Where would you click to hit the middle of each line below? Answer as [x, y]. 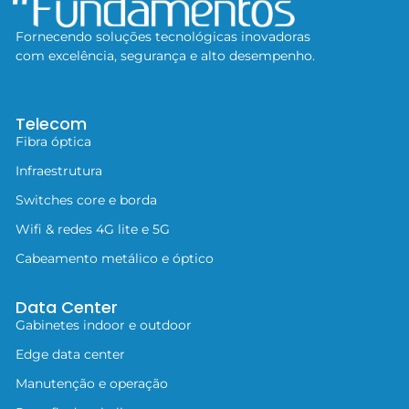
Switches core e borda [86, 200]
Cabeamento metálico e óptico [115, 259]
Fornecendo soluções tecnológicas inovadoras [163, 37]
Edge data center [70, 355]
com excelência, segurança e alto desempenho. [167, 56]
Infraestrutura [59, 171]
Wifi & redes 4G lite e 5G [93, 230]
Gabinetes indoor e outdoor [104, 325]
